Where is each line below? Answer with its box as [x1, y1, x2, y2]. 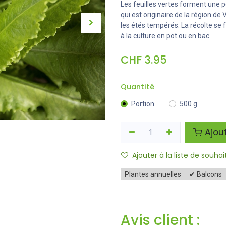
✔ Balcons [189, 169, 222, 178]
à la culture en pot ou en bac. [121, 32, 211, 40]
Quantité [121, 82, 154, 92]
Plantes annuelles [125, 169, 181, 178]
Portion [131, 99, 154, 108]
